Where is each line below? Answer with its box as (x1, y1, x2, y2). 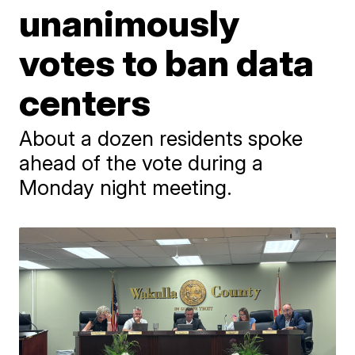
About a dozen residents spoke (19, 126, 303, 151)
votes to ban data (19, 40, 315, 85)
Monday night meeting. (19, 175, 233, 200)
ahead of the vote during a (19, 151, 264, 175)
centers (19, 80, 151, 124)
